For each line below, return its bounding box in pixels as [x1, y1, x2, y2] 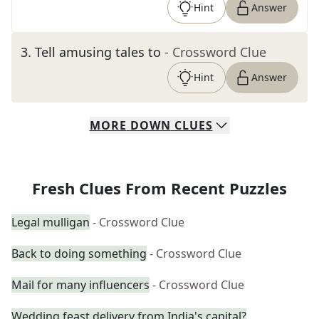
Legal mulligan [11, 214, 90, 230]
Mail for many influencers [11, 277, 150, 293]
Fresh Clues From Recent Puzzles [32, 177, 287, 199]
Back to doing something [11, 246, 147, 261]
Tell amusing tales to [35, 43, 161, 61]
